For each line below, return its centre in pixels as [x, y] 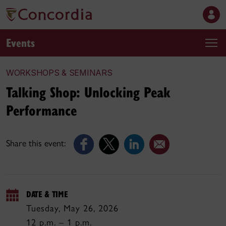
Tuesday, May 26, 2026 [72, 208]
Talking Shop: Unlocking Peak [88, 92]
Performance [41, 110]
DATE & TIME [47, 194]
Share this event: [36, 144]
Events [20, 42]
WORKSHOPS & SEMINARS [59, 73]
